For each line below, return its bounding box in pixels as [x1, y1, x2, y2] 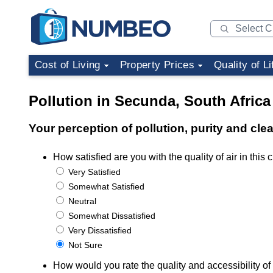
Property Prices [119, 59, 194, 71]
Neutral [66, 196, 96, 206]
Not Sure [66, 240, 102, 250]
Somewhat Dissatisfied [66, 211, 155, 221]
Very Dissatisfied [66, 225, 132, 235]
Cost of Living [35, 59, 101, 71]
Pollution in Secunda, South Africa [29, 93, 271, 109]
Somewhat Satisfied [66, 182, 144, 191]
